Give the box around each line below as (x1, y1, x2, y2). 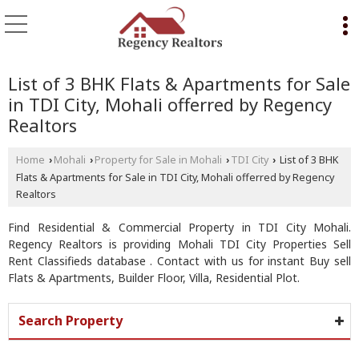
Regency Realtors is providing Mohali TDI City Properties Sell (8, 236, 351, 252)
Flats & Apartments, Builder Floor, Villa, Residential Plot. (8, 270, 300, 285)
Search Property (18, 312, 123, 329)
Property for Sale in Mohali (95, 153, 222, 167)
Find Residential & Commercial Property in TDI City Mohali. (8, 220, 351, 235)
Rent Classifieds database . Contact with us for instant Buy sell (8, 253, 351, 268)
